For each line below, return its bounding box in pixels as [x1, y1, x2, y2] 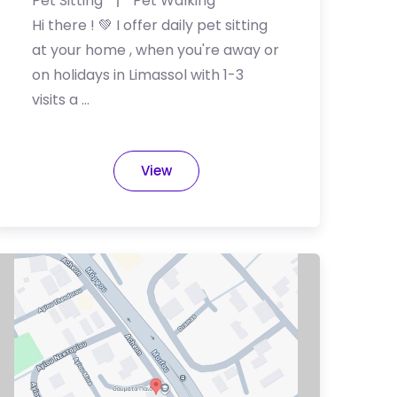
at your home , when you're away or [32, 40, 279, 60]
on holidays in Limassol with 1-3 [32, 65, 244, 85]
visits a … [32, 90, 90, 110]
